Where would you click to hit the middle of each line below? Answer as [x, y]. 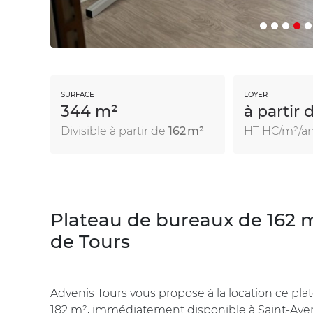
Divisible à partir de [115, 131]
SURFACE [78, 94]
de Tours [90, 241]
